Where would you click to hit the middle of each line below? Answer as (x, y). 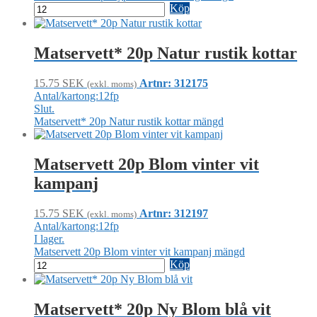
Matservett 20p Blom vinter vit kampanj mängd (139, 252)
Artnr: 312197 (174, 214)
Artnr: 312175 (174, 83)
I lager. (49, 239)
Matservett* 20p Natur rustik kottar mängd (129, 122)
